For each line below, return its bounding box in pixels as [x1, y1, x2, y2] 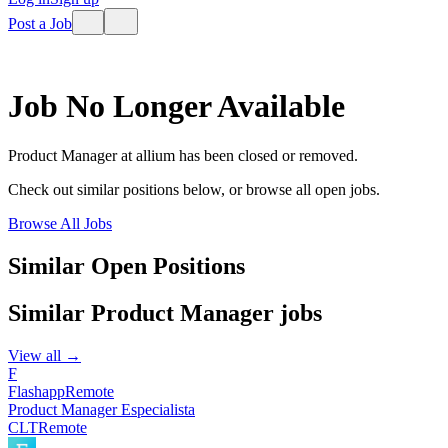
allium [136, 146, 175, 164]
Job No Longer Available [8, 88, 345, 125]
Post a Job [8, 15, 72, 32]
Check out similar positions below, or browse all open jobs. [8, 180, 380, 198]
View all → [8, 346, 81, 364]
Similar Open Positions [8, 252, 245, 279]
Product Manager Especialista [8, 400, 195, 418]
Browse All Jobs [8, 214, 112, 232]
